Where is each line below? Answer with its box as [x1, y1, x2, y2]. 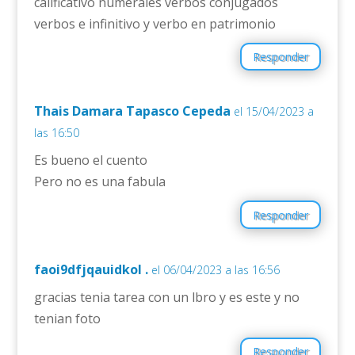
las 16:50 [33, 125, 79, 141]
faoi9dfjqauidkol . [33, 260, 148, 278]
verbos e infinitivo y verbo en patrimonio [33, 15, 276, 33]
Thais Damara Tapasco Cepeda [33, 102, 231, 120]
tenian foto [33, 309, 101, 327]
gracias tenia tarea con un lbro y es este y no [33, 288, 300, 306]
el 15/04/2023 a [233, 104, 314, 120]
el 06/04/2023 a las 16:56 [151, 261, 280, 277]
